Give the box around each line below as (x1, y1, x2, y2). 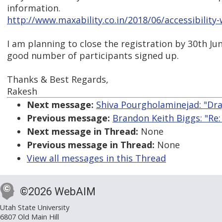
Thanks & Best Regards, (7, 73, 109, 86)
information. (7, 2, 60, 14)
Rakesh (7, 85, 37, 98)
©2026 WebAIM (20, 185, 96, 198)
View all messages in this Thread (27, 152, 166, 165)
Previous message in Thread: (27, 139, 155, 151)
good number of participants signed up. (7, 50, 179, 62)
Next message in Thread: (27, 125, 138, 138)
